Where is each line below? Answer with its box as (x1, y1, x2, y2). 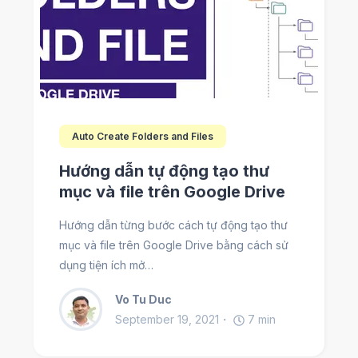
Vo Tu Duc (115, 292, 172, 307)
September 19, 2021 (115, 312, 219, 327)
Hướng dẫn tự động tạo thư (59, 161, 269, 181)
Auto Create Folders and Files (72, 130, 213, 143)
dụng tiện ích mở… (59, 258, 153, 272)
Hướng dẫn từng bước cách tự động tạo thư (59, 218, 288, 233)
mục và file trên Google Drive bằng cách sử (59, 238, 288, 253)
